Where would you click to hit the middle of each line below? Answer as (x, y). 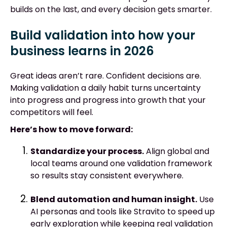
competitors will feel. (52, 112)
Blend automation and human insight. (114, 200)
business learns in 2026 (82, 51)
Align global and (177, 152)
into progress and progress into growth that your (108, 100)
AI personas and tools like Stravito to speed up (123, 212)
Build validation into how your (103, 35)
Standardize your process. (87, 152)
